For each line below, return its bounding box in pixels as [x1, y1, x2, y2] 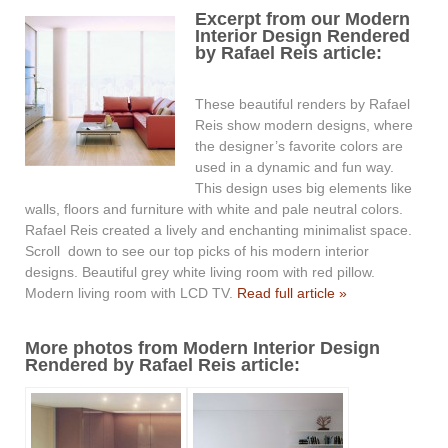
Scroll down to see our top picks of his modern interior [25, 243, 369, 260]
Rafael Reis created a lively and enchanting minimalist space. [25, 222, 412, 239]
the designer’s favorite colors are [195, 138, 403, 155]
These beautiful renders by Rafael [195, 96, 410, 113]
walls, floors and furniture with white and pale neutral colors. [25, 201, 403, 218]
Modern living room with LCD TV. [25, 285, 237, 302]
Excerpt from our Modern [195, 8, 410, 29]
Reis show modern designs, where [195, 117, 413, 134]
